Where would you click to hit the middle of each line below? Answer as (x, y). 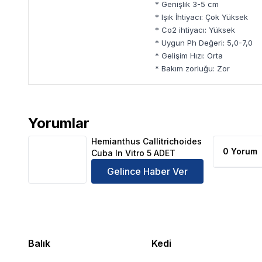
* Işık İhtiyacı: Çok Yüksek (201, 17)
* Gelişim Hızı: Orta (189, 56)
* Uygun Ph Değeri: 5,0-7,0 (204, 43)
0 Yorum (240, 151)
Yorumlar (59, 123)
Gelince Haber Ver (147, 171)
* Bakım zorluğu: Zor (192, 68)
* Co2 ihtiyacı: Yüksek (195, 30)
